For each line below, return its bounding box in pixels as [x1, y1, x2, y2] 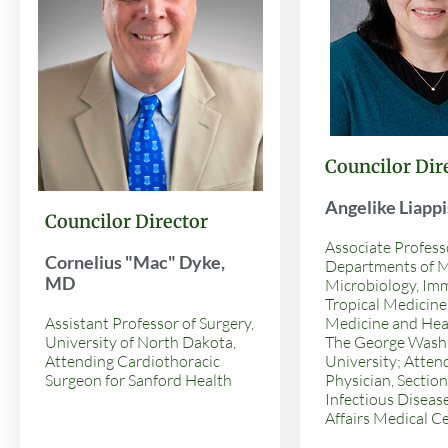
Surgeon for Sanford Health [45, 369, 232, 390]
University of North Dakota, [45, 331, 236, 352]
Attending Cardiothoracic [45, 350, 220, 371]
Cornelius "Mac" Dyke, [45, 250, 225, 273]
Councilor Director [45, 209, 208, 233]
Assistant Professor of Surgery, [45, 312, 254, 333]
